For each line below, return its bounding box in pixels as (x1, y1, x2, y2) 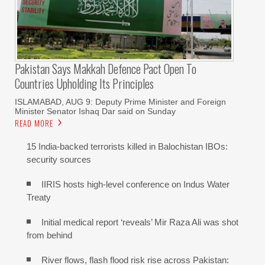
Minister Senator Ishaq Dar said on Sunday (15, 106, 176, 117)
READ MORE (15, 117, 53, 130)
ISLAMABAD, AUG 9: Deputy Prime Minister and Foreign (15, 97, 226, 107)
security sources (27, 154, 91, 165)
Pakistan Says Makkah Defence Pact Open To (15, 60, 196, 78)
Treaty (27, 192, 51, 203)
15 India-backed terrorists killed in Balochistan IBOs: (27, 141, 228, 152)
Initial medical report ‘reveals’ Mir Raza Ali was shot (41, 217, 238, 228)
